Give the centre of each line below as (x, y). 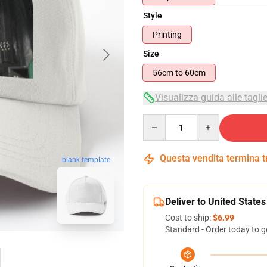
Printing (167, 35)
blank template (86, 160)
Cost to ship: (189, 218)
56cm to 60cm (195, 73)
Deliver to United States (215, 202)
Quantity (159, 120)
